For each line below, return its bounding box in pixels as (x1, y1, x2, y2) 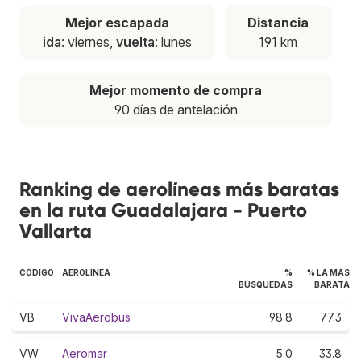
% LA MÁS (307, 267, 350, 277)
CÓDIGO (19, 267, 54, 277)
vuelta (115, 33, 155, 50)
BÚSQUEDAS (239, 279, 293, 289)
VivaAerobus (62, 309, 131, 324)
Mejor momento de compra (89, 81, 262, 98)
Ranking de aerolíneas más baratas (19, 176, 339, 201)
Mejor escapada (64, 14, 169, 31)
